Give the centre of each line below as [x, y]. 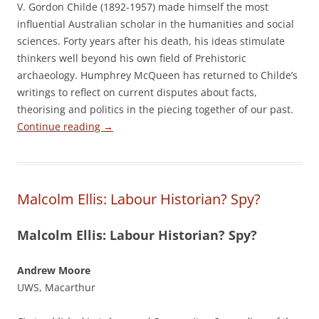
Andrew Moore [54, 270]
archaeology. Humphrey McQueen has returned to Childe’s [157, 75]
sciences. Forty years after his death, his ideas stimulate [151, 41]
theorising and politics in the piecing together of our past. [155, 109]
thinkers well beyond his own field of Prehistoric [132, 58]
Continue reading [60, 126]
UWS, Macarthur [56, 287]
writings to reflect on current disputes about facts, [137, 92]
